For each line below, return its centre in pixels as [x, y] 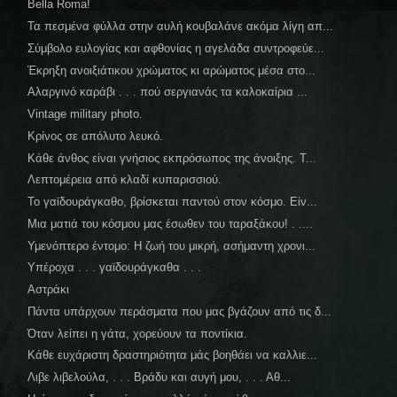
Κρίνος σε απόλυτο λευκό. [96, 136]
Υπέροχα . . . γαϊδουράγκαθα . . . [115, 268]
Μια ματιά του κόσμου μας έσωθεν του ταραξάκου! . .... [171, 223]
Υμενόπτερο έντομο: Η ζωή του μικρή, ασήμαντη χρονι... [172, 245]
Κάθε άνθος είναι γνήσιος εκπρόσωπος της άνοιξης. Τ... [172, 158]
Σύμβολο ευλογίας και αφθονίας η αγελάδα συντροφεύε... [176, 48]
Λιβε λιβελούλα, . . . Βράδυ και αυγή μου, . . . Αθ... [160, 377]
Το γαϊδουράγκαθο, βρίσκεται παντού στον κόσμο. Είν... [173, 202]
